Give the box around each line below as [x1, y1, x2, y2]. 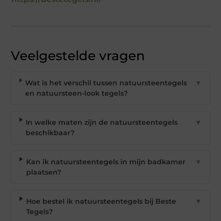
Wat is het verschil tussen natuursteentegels [25, 78, 187, 88]
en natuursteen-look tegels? [25, 89, 128, 98]
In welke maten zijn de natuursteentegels [26, 118, 178, 127]
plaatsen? [26, 168, 61, 177]
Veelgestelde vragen [11, 48, 146, 64]
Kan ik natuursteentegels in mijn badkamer [26, 157, 185, 167]
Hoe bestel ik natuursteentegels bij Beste [26, 197, 177, 206]
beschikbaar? [26, 128, 75, 138]
